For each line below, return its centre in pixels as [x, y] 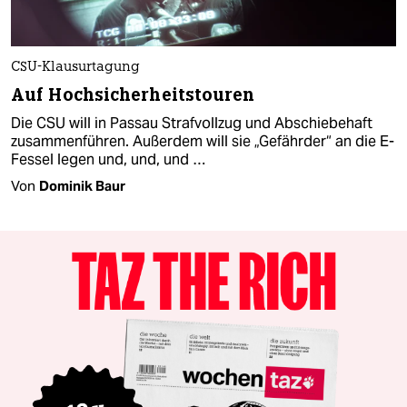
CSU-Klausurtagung [75, 68]
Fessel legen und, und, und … [108, 160]
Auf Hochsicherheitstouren [133, 95]
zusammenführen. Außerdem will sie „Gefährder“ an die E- [203, 142]
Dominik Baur [82, 186]
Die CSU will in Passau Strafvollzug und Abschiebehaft [192, 124]
